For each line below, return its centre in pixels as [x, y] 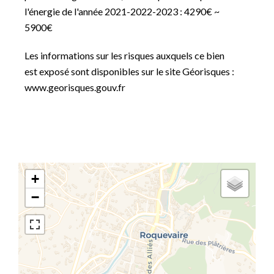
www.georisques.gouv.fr [75, 87]
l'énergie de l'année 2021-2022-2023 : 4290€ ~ [122, 11]
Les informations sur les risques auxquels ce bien [124, 55]
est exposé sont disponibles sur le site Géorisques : [129, 71]
